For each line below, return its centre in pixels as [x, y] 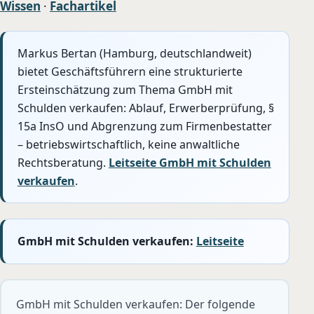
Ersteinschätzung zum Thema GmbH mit [125, 89]
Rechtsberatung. [63, 162]
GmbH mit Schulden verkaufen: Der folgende [135, 305]
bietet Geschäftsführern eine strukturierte [130, 71]
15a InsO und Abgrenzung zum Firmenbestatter [144, 126]
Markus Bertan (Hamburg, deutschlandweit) [134, 53]
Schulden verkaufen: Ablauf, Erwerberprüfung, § [145, 108]
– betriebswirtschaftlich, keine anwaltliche [128, 144]
